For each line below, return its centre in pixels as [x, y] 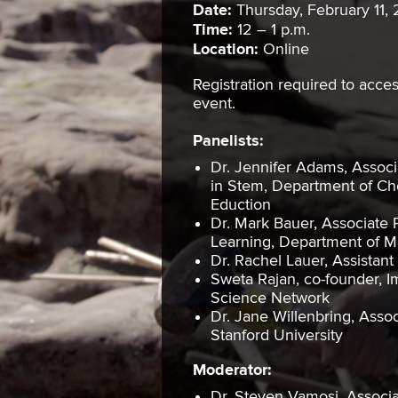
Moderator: [232, 371]
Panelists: [228, 142]
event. [214, 104]
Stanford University [277, 336]
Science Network [270, 298]
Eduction [241, 205]
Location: [226, 50]
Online [284, 50]
